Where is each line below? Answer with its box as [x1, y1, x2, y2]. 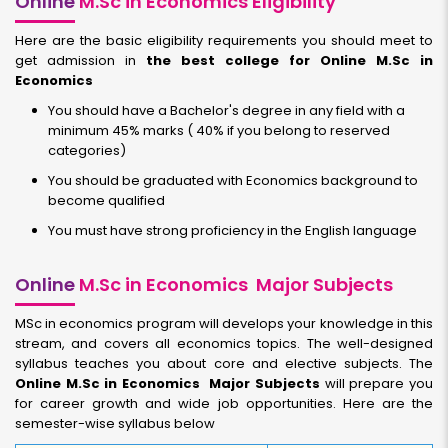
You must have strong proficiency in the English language [48, 221, 417, 240]
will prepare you [324, 374, 434, 393]
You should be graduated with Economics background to [48, 171, 418, 190]
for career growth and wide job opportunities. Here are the [15, 394, 433, 413]
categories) [48, 141, 126, 160]
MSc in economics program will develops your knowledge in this [15, 314, 433, 333]
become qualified [48, 191, 165, 210]
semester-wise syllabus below [15, 414, 218, 433]
